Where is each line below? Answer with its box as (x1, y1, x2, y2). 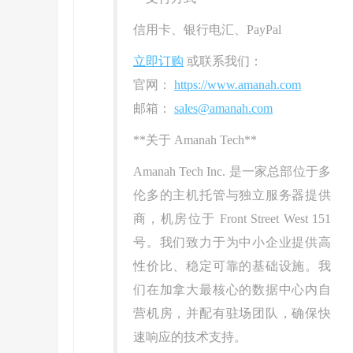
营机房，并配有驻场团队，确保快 (133, 307, 331, 321)
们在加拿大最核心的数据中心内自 (133, 283, 331, 297)
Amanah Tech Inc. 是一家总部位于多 (133, 165, 331, 179)
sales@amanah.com (174, 102, 273, 116)
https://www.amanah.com (174, 78, 301, 92)
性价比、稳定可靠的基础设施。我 (133, 259, 331, 273)
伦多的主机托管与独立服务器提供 (133, 188, 331, 203)
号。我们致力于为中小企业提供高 (133, 236, 331, 250)
